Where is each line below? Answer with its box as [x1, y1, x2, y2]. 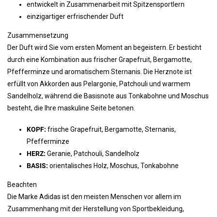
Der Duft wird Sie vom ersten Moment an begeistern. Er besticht [7, 44, 201, 51]
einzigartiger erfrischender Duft [27, 13, 124, 20]
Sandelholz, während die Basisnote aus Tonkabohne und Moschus [7, 92, 209, 100]
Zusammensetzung [7, 31, 68, 39]
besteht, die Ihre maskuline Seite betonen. [7, 104, 135, 112]
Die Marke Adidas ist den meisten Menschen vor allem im [7, 193, 181, 201]
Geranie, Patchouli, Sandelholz [46, 150, 139, 157]
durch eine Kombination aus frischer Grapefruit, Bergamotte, [7, 56, 192, 63]
